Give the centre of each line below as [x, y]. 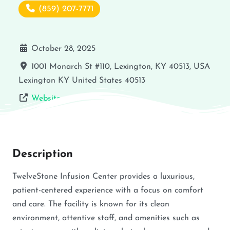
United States [97, 80]
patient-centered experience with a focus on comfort [108, 190]
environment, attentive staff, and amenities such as [106, 218]
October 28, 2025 [63, 49]
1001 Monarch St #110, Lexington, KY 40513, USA [121, 66]
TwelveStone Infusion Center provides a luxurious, [103, 176]
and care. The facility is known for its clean [91, 204]
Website [46, 98]
